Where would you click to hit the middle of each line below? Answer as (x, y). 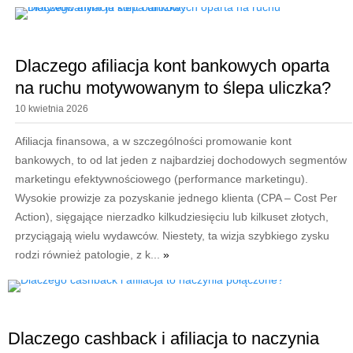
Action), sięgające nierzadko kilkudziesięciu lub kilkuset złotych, (171, 217)
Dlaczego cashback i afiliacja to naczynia (163, 339)
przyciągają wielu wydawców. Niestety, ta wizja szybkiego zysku (172, 236)
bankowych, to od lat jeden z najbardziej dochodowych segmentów (180, 160)
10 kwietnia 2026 (51, 109)
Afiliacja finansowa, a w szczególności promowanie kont (153, 141)
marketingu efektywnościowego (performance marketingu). (161, 179)
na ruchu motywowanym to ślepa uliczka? (173, 88)
